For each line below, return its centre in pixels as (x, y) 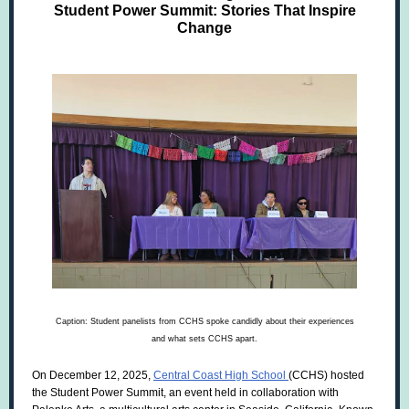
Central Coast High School (221, 375)
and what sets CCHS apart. (204, 339)
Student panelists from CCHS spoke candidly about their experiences (220, 321)
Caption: (71, 321)
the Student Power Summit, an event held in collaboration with (185, 393)
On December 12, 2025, (93, 375)
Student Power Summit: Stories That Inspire (204, 10)
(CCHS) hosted (326, 375)
